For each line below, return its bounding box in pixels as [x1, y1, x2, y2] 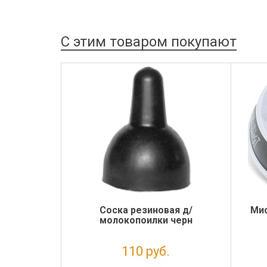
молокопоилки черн [99, 214, 193, 226]
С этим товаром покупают [61, 33, 237, 50]
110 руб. [122, 243, 170, 259]
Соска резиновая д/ [99, 204, 193, 216]
